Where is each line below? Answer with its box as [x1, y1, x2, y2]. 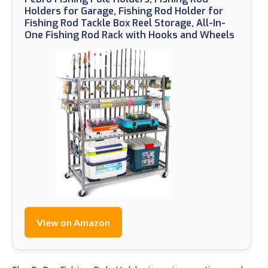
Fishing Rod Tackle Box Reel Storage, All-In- [25, 16, 226, 29]
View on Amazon [36, 216, 110, 228]
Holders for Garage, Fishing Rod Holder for [25, 4, 223, 17]
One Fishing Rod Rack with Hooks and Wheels [25, 28, 234, 41]
